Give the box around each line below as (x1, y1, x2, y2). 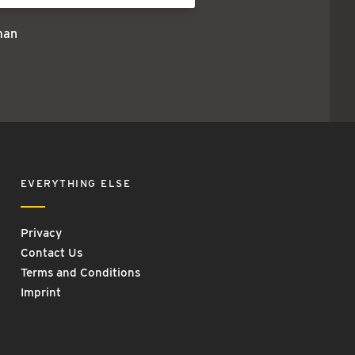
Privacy (20, 225, 62, 240)
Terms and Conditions (20, 265, 140, 280)
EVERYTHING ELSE (20, 177, 132, 189)
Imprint (20, 284, 61, 300)
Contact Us (20, 245, 82, 260)
